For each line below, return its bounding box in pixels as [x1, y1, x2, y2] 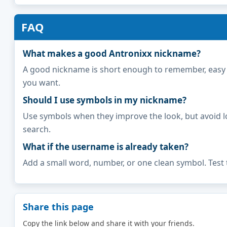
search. [23, 123, 51, 135]
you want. [23, 77, 60, 88]
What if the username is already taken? [23, 140, 188, 153]
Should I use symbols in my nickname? [23, 94, 186, 106]
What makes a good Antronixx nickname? [23, 47, 201, 59]
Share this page [23, 200, 94, 213]
